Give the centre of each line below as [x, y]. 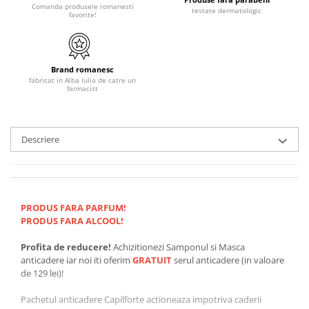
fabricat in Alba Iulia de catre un [82, 80]
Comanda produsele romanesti [82, 6]
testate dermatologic [227, 10]
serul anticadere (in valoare [228, 260]
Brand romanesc [82, 69]
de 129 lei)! [43, 273]
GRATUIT [152, 260]
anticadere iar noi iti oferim [76, 260]
